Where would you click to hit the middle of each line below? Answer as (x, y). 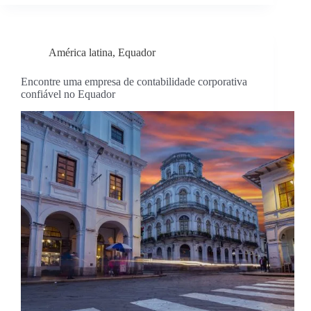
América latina (81, 53)
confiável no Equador (68, 94)
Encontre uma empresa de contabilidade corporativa (134, 82)
